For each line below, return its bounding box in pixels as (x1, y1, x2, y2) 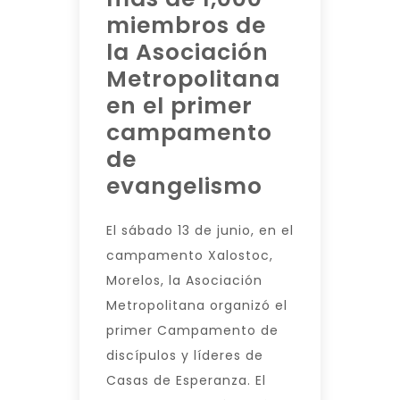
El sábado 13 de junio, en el (106, 221, 294, 239)
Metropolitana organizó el (106, 296, 287, 314)
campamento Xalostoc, (106, 246, 273, 264)
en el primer (106, 90, 253, 121)
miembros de (106, 10, 266, 41)
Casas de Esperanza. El (106, 371, 266, 389)
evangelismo (106, 171, 262, 202)
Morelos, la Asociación (106, 271, 262, 289)
